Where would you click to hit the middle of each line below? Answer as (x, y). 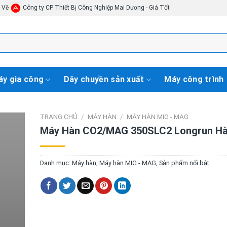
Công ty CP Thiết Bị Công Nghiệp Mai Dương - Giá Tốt (96, 8)
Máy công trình (194, 79)
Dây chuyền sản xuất (104, 79)
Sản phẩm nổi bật (184, 163)
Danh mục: (56, 163)
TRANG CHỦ (59, 117)
